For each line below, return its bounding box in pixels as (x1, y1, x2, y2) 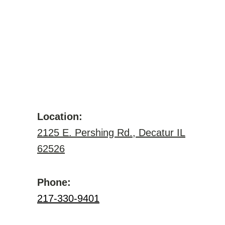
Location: (37, 111, 82, 122)
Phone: (37, 177, 71, 188)
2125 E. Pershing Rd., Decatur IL (37, 127, 185, 138)
